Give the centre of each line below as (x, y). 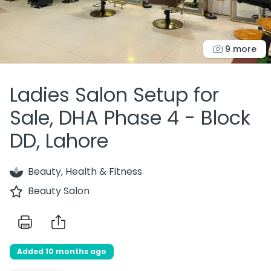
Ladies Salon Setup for (114, 95)
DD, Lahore (59, 141)
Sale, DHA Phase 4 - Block (130, 118)
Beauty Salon (58, 191)
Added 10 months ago (62, 252)
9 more (240, 49)
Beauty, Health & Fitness (85, 171)
